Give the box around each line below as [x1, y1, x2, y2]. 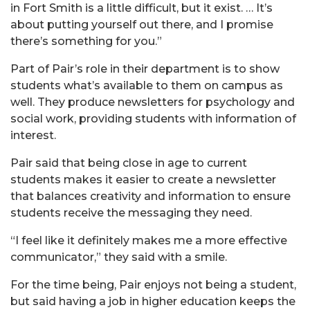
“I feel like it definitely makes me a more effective [10, 233, 287, 247]
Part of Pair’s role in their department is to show [10, 62, 280, 75]
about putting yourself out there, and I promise [10, 17, 273, 31]
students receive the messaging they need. [10, 206, 252, 219]
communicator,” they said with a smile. [10, 250, 227, 264]
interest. [10, 128, 56, 142]
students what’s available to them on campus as [10, 78, 283, 92]
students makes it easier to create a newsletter [10, 172, 276, 186]
